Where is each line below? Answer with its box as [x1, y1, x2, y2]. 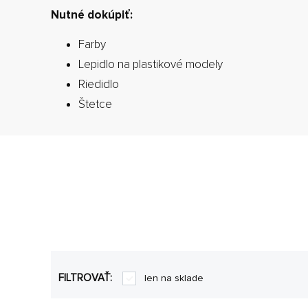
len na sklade [144, 272, 203, 284]
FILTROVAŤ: [58, 272, 115, 284]
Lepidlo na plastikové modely [78, 56, 223, 71]
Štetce [78, 96, 112, 111]
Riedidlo [78, 76, 119, 91]
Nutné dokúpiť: [51, 7, 133, 22]
